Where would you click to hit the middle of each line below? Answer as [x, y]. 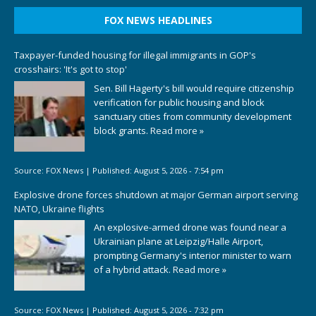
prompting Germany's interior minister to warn [193, 256]
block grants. [122, 130]
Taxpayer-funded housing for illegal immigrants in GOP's [135, 55]
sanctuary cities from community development [193, 116]
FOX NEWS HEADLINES [158, 20]
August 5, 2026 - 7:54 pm [179, 171]
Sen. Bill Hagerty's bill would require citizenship [194, 88]
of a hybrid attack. [133, 270]
